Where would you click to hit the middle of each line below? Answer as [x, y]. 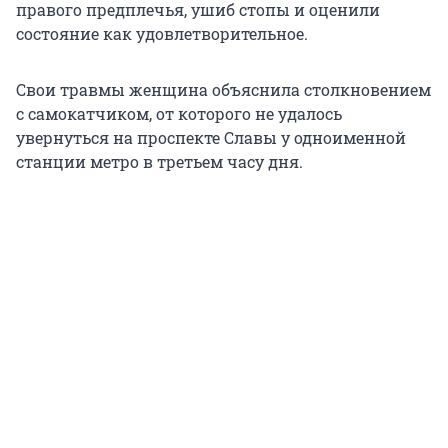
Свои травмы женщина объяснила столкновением [223, 90]
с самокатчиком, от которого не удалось [179, 114]
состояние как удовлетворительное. [162, 34]
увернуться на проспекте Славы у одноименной [211, 138]
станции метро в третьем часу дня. [159, 162]
